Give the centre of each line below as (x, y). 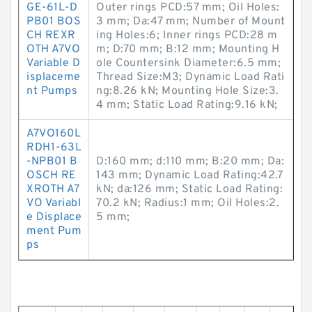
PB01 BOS (54, 22)
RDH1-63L (54, 148)
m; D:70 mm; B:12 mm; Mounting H (188, 49)
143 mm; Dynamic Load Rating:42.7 (189, 175)
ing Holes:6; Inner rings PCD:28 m (187, 36)
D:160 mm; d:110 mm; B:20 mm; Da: (190, 162)
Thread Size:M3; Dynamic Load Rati (190, 77)
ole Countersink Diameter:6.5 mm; (188, 63)
